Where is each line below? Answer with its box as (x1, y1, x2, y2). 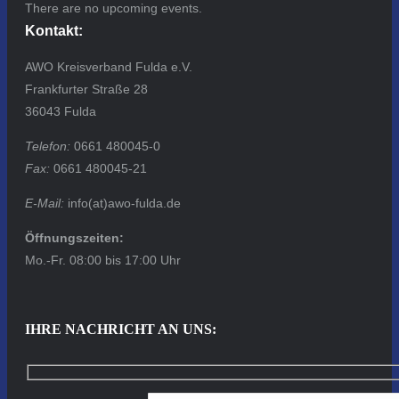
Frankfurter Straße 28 (25, 81, 148, 96)
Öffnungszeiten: (25, 230, 124, 245)
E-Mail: (25, 195, 64, 210)
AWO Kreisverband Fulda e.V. (25, 59, 192, 74)
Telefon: (25, 138, 70, 153)
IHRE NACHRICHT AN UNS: (25, 321, 216, 337)
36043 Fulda (25, 103, 96, 118)
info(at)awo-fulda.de (64, 195, 181, 210)
